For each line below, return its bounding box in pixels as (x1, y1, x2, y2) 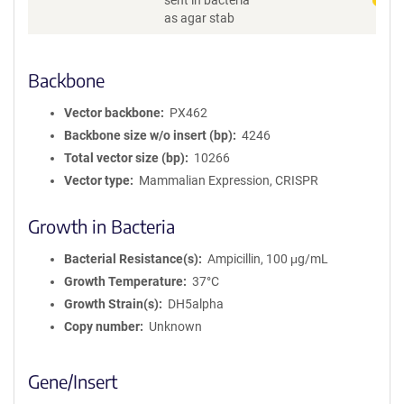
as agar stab (164, 11, 234, 25)
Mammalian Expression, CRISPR (138, 173, 318, 188)
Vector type (64, 173, 130, 188)
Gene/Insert (28, 370, 117, 392)
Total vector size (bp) (64, 151, 185, 165)
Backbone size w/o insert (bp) (64, 128, 233, 142)
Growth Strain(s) (64, 297, 159, 311)
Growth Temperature (64, 274, 183, 289)
